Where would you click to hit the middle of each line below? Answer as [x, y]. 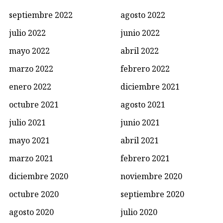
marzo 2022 [31, 69]
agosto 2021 [143, 105]
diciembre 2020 [39, 176]
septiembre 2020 [152, 194]
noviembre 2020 [151, 176]
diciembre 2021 [150, 87]
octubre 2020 [34, 194]
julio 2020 [139, 212]
